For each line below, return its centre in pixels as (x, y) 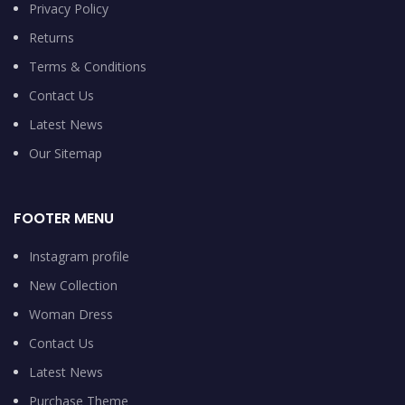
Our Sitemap (66, 153)
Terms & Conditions (88, 66)
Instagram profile (79, 256)
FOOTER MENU (64, 218)
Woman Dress (71, 314)
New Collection (73, 285)
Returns (52, 37)
